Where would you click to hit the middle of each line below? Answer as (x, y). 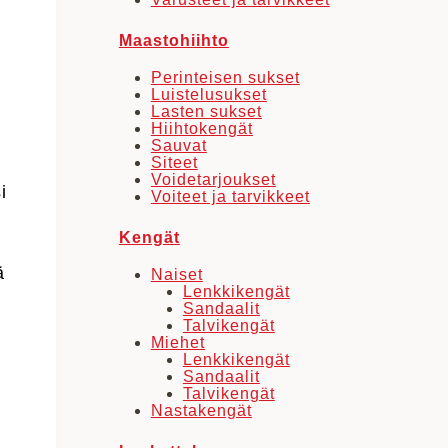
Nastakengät (201, 410)
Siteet (174, 162)
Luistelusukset (208, 94)
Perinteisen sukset (225, 77)
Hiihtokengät (201, 128)
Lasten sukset (206, 111)
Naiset (176, 274)
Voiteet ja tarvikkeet (230, 196)
